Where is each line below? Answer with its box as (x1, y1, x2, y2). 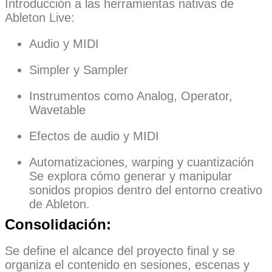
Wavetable (29, 103, 86, 117)
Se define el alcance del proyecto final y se (5, 243, 235, 257)
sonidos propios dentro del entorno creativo (29, 183, 262, 197)
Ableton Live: (5, 10, 75, 24)
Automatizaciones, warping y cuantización (29, 155, 254, 169)
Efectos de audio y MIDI (29, 129, 159, 143)
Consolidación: (5, 216, 111, 233)
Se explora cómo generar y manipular (29, 169, 232, 183)
